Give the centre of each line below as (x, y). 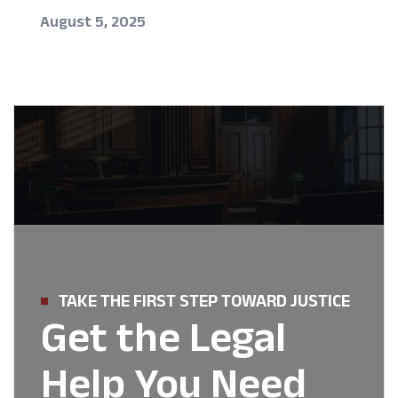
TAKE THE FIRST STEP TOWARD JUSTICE (204, 300)
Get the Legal (163, 336)
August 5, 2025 (93, 21)
